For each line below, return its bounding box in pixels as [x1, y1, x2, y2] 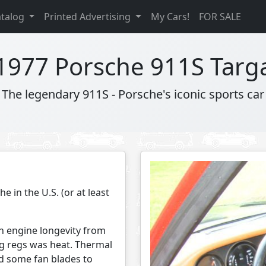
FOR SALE [199, 10, 242, 23]
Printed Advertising [44, 10, 134, 23]
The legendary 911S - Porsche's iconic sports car [2, 86, 264, 102]
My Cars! [151, 10, 190, 23]
